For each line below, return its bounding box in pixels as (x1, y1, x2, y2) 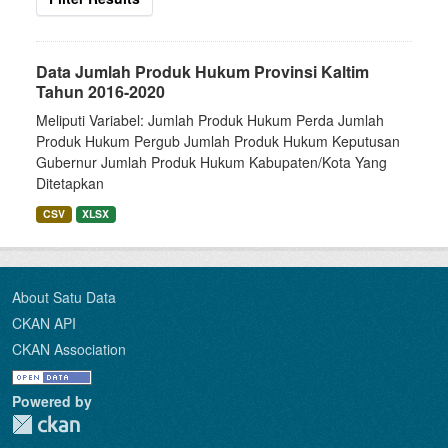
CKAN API (12, 313, 76, 334)
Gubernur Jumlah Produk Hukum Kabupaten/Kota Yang (36, 152, 387, 173)
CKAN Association (12, 339, 126, 360)
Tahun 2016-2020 (36, 80, 165, 104)
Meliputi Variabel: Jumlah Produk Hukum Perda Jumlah (36, 110, 384, 131)
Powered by (12, 391, 92, 412)
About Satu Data (12, 287, 116, 308)
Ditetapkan (36, 173, 104, 194)
